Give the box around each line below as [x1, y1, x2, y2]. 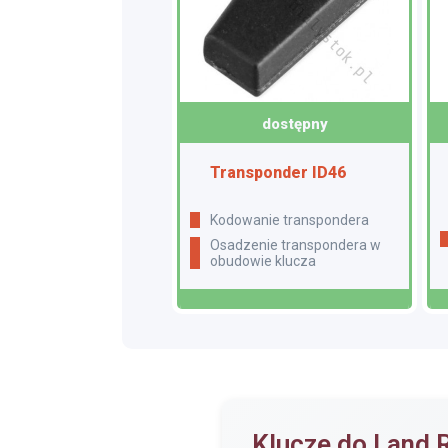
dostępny [261, 115, 328, 134]
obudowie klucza [210, 253, 316, 270]
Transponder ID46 [220, 163, 346, 183]
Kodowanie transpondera [218, 212, 369, 229]
